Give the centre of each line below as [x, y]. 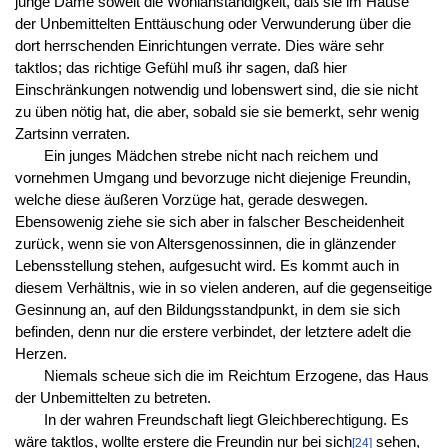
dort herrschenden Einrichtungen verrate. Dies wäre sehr [199, 45]
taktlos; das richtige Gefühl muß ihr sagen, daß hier [180, 67]
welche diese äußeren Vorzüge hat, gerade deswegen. [191, 199]
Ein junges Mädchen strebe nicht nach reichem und [210, 155]
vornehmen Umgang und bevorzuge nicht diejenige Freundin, [212, 177]
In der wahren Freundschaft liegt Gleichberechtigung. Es [226, 419]
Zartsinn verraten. [72, 133]
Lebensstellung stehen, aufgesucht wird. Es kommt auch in [206, 265]
